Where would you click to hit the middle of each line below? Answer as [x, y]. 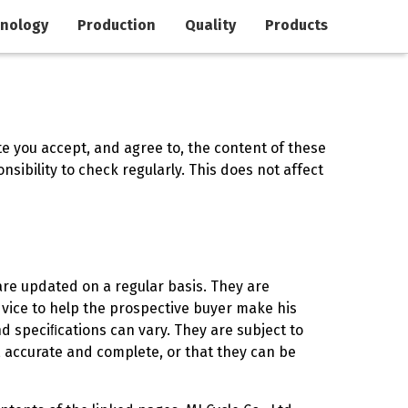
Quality [210, 25]
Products [296, 25]
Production [117, 25]
